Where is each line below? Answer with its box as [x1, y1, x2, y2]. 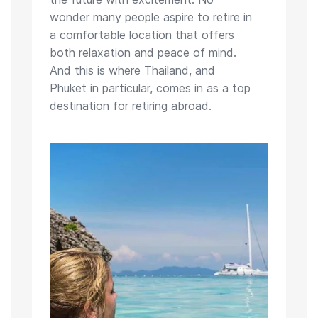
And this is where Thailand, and [49, 62, 215, 77]
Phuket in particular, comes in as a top [49, 80, 251, 95]
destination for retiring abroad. [49, 98, 212, 113]
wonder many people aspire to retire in [49, 9, 252, 24]
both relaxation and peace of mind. [49, 45, 236, 60]
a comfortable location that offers [49, 27, 234, 42]
